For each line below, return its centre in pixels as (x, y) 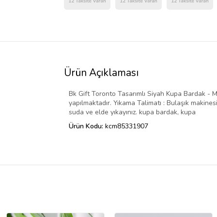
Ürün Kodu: (87, 126)
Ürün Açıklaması (101, 72)
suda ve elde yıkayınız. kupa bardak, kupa (132, 112)
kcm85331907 (127, 126)
